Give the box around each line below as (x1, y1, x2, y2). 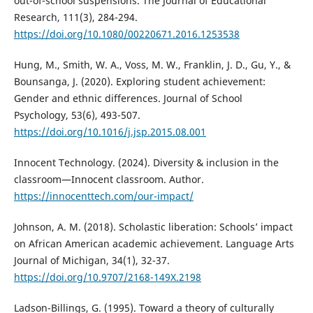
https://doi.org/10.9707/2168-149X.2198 (13, 270, 201, 284)
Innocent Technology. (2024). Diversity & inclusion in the (13, 155, 279, 169)
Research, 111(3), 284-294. (13, 10, 138, 24)
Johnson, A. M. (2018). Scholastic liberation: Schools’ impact (13, 219, 293, 233)
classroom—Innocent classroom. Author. (13, 172, 204, 186)
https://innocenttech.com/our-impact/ (13, 189, 194, 203)
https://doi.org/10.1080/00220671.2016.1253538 (13, 27, 240, 41)
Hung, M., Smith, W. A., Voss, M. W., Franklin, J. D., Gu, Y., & (13, 57, 291, 71)
